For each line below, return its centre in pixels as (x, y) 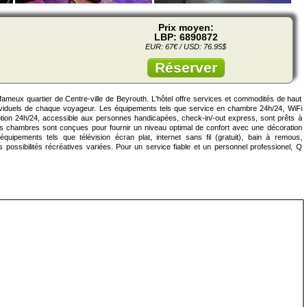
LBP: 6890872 (186, 37)
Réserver (186, 68)
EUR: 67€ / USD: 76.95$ (186, 47)
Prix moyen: (186, 28)
